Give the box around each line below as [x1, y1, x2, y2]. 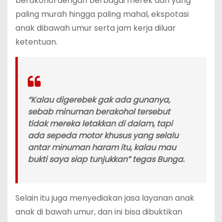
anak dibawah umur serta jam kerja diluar [15, 22, 176, 34]
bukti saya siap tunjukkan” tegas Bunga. [28, 153, 184, 165]
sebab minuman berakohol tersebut [28, 106, 170, 117]
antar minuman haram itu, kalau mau [28, 141, 176, 153]
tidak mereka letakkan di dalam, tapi [28, 117, 172, 129]
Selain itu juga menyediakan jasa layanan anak [15, 192, 194, 204]
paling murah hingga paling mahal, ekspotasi [15, 8, 189, 20]
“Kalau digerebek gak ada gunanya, [28, 94, 170, 106]
